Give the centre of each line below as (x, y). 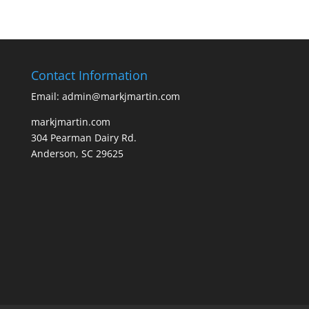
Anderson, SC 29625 (77, 153)
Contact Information (89, 75)
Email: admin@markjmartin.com (105, 96)
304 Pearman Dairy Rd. (83, 137)
